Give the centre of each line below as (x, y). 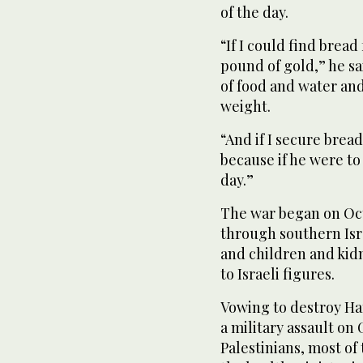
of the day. (254, 12)
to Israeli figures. (278, 273)
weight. (246, 106)
